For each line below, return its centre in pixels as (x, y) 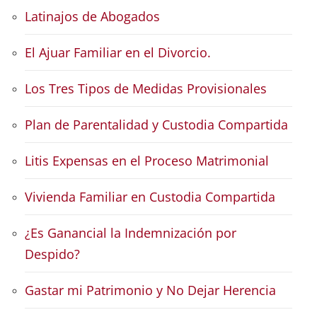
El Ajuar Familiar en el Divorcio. (118, 53)
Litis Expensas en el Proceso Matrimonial (147, 161)
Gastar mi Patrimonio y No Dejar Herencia (150, 290)
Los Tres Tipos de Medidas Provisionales (146, 89)
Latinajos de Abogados (92, 17)
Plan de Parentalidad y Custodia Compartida (156, 125)
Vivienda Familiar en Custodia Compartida (150, 197)
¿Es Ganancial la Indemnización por (131, 233)
